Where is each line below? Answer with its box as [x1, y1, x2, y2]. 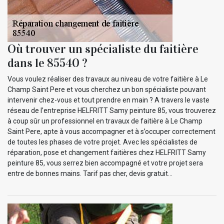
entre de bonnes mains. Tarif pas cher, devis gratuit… [7, 169, 172, 177]
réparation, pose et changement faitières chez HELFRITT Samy [7, 148, 206, 156]
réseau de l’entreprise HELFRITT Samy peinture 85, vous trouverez [7, 106, 216, 114]
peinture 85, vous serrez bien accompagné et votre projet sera [7, 158, 203, 167]
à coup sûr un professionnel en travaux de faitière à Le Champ [7, 116, 202, 125]
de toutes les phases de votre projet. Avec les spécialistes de [7, 137, 197, 146]
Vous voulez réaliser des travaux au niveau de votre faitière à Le [7, 74, 208, 83]
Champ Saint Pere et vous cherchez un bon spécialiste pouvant [7, 85, 206, 93]
